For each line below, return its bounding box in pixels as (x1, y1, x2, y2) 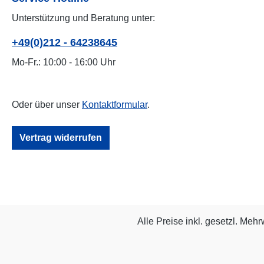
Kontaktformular (82, 100, 147, 110)
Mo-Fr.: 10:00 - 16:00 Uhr (12, 57, 115, 68)
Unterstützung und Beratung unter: (12, 13, 155, 24)
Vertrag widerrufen (19, 133, 102, 143)
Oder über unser (12, 100, 82, 110)
